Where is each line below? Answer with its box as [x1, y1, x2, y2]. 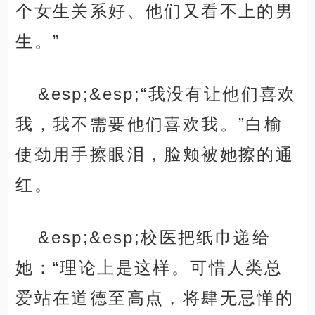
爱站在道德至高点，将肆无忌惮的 [15, 288, 295, 308]
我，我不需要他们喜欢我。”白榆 [15, 115, 283, 134]
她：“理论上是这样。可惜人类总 [15, 258, 283, 278]
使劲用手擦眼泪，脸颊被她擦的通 [15, 145, 295, 165]
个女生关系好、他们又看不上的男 [15, 1, 295, 21]
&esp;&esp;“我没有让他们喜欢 [38, 84, 297, 104]
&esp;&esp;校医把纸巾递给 [38, 228, 271, 247]
